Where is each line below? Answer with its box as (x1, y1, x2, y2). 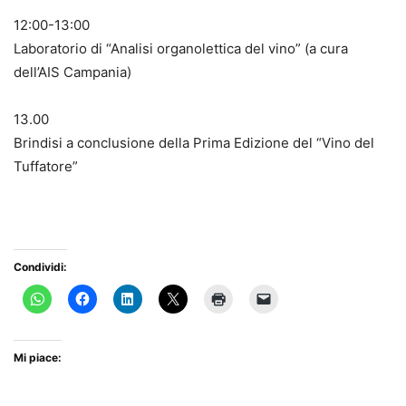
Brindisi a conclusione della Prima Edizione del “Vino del (14, 133, 374, 151)
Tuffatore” (14, 157, 78, 175)
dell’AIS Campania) (14, 63, 131, 81)
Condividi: (14, 259, 67, 274)
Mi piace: (14, 350, 62, 364)
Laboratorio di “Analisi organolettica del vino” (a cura (14, 39, 348, 57)
